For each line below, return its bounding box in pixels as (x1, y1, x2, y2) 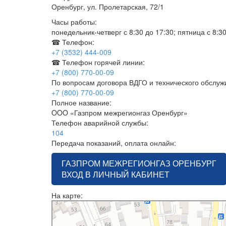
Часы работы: (51, 17, 99, 27)
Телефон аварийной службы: (51, 118, 150, 128)
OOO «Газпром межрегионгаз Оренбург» (51, 107, 188, 118)
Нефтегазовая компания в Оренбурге (51, 207, 159, 216)
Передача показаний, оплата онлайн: (51, 138, 178, 148)
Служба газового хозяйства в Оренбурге (51, 214, 167, 223)
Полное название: (51, 97, 114, 107)
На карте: (51, 190, 85, 200)
